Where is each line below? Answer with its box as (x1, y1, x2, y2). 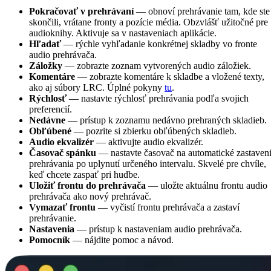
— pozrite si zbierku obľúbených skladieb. (71, 126, 237, 137)
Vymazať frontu (29, 202, 96, 213)
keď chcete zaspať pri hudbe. (29, 169, 140, 180)
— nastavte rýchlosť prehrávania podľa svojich (67, 93, 249, 104)
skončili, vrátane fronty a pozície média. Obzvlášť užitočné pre (29, 17, 268, 28)
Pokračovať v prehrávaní (29, 6, 134, 17)
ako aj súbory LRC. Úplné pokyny (29, 82, 165, 93)
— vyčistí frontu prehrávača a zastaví (96, 202, 240, 213)
